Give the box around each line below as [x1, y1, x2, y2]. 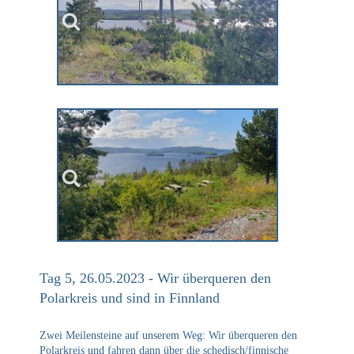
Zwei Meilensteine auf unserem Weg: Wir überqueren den [40, 329, 297, 341]
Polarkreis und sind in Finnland [40, 289, 220, 306]
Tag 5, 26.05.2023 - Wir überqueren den [40, 269, 271, 286]
